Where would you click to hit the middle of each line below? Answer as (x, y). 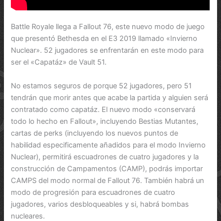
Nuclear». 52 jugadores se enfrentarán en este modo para (108, 51)
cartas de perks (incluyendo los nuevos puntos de (95, 133)
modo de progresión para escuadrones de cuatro (93, 192)
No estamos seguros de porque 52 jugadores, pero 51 (102, 86)
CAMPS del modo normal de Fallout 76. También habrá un (108, 180)
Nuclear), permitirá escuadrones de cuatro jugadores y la (105, 157)
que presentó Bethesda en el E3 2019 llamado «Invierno (104, 39)
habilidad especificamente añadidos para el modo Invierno (109, 145)
